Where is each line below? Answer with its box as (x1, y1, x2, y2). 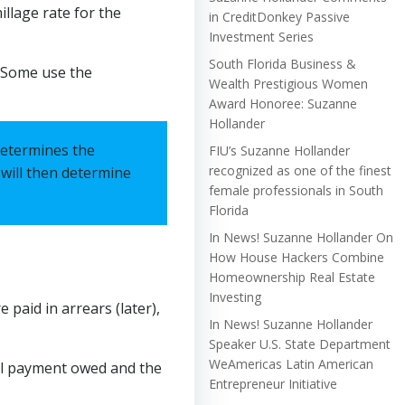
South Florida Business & (209, 54, 356, 72)
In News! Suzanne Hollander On (209, 228, 393, 246)
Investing (209, 287, 261, 306)
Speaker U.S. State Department (209, 334, 391, 353)
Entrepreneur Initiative (209, 374, 337, 392)
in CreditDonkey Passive (209, 7, 350, 25)
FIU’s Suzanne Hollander (209, 141, 350, 159)
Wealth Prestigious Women (209, 74, 368, 92)
